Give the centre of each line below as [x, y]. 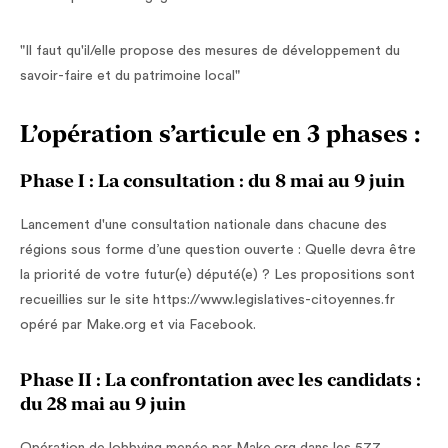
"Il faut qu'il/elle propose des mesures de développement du [210, 51]
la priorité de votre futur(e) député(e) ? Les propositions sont [217, 275]
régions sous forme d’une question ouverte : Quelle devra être [218, 250]
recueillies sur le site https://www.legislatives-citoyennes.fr [207, 300]
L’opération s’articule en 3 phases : [220, 133]
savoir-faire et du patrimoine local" [130, 76]
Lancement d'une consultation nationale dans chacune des [203, 225]
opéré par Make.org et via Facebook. [138, 325]
